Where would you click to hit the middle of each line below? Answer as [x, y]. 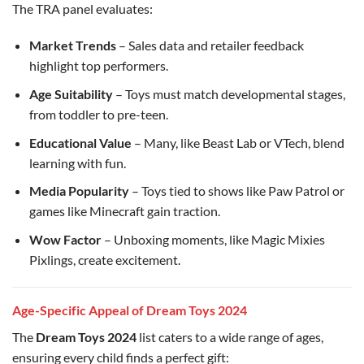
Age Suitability [71, 93]
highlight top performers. [98, 66]
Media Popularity [79, 191]
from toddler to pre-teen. [98, 114]
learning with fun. [77, 162]
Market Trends [72, 45]
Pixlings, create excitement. [104, 259]
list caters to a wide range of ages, [230, 336]
